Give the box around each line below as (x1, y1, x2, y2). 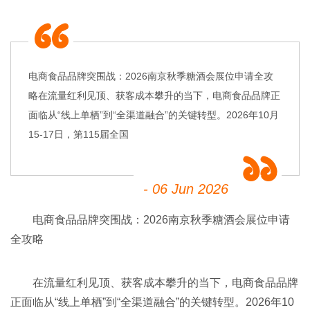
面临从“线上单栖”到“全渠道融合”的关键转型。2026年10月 (28, 109, 279, 120)
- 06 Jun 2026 (143, 181, 229, 197)
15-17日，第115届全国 (28, 128, 129, 140)
